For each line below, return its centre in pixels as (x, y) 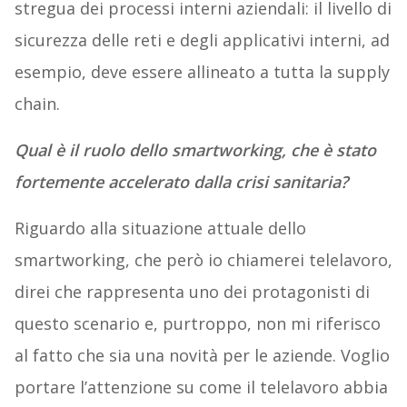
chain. (37, 104)
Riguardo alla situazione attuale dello (160, 228)
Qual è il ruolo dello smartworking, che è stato (195, 150)
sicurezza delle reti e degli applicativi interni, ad (202, 40)
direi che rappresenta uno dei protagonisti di (192, 292)
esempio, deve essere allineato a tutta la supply (202, 72)
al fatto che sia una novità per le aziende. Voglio (202, 356)
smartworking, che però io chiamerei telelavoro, (203, 260)
